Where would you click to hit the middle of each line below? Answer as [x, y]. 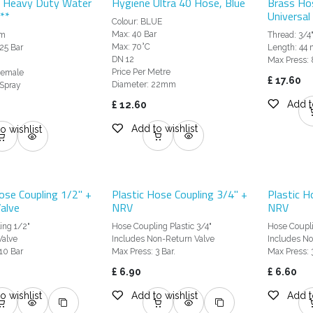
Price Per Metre [141, 72]
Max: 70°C [131, 47]
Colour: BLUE [137, 22]
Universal [289, 16]
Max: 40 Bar [134, 35]
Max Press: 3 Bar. [143, 252]
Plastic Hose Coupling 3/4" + [179, 195]
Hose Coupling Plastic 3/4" [161, 227]
